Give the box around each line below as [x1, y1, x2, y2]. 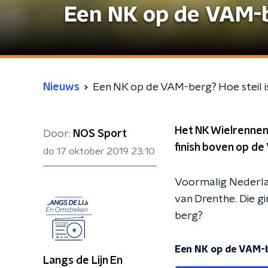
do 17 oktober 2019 [43, 147, 129, 156]
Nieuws [43, 82, 80, 93]
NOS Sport [73, 129, 127, 139]
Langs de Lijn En [43, 255, 122, 266]
